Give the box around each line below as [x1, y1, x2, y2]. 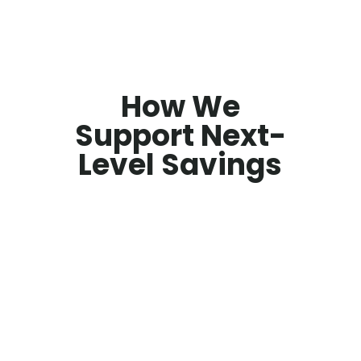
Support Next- [74, 114, 286, 156]
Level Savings [78, 143, 283, 185]
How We [120, 85, 240, 127]
